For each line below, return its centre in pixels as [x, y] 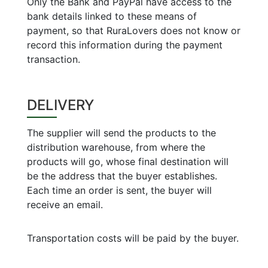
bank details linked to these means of [112, 16]
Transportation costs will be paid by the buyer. [133, 238]
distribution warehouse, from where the [116, 147]
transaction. [53, 59]
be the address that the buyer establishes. [122, 176]
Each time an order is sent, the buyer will [119, 190]
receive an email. [65, 204]
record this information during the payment [124, 45]
